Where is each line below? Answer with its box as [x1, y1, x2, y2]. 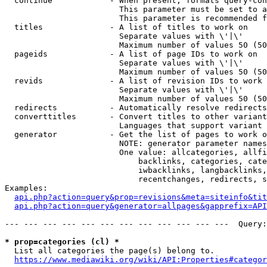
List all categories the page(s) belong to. [5, 246, 215, 255]
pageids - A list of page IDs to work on [5, 49, 257, 58]
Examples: [5, 184, 48, 193]
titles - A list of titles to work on [5, 23, 248, 32]
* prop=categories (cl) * [5, 237, 119, 246]
